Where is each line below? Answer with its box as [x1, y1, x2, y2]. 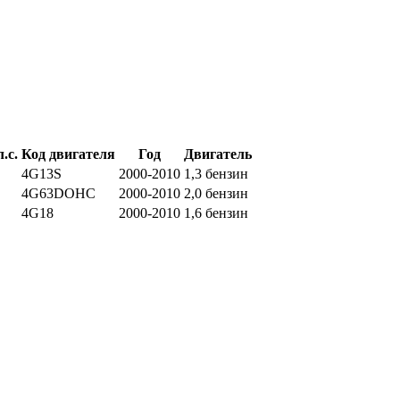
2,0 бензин [184, 185, 248, 201]
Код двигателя [21, 146, 115, 162]
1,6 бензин [184, 204, 248, 221]
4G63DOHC [21, 185, 96, 201]
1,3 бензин [184, 165, 248, 181]
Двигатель [184, 146, 252, 162]
